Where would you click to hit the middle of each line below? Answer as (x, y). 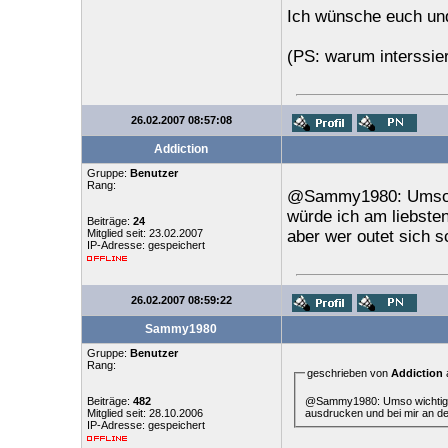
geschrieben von (348, 373)
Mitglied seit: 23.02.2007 (144, 233)
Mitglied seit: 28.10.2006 (144, 413)
